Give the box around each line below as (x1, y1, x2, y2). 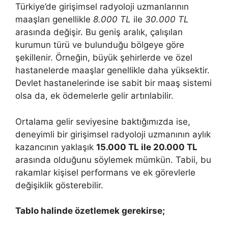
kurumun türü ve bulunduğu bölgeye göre (15, 40, 184, 50)
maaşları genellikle (15, 14, 93, 24)
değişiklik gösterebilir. (15, 180, 103, 190)
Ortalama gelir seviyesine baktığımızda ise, (15, 116, 190, 127)
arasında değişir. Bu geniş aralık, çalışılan (15, 27, 183, 37)
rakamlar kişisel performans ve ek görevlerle (15, 167, 195, 178)
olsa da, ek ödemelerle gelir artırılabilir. (15, 91, 174, 101)
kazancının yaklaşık (15, 141, 96, 152)
